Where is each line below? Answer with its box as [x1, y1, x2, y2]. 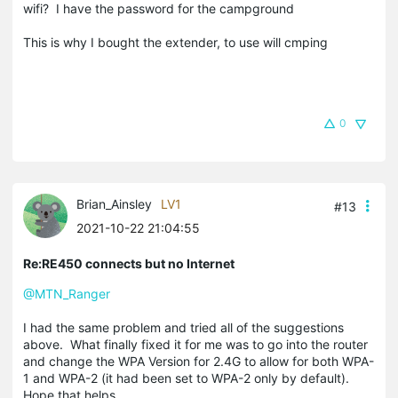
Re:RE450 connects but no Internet [23, 255, 235, 271]
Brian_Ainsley [76, 195, 152, 211]
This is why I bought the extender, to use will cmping [23, 34, 328, 50]
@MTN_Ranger [23, 285, 110, 301]
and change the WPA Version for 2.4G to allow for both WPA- [23, 353, 374, 369]
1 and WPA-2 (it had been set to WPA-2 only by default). [23, 370, 353, 386]
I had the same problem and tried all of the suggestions [23, 319, 344, 335]
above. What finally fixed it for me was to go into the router [23, 336, 368, 352]
